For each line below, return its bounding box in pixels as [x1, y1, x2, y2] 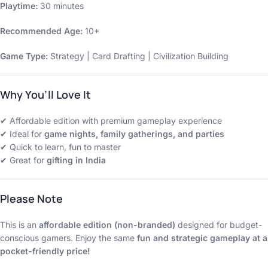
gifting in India [47, 155, 106, 166]
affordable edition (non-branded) [39, 220, 175, 230]
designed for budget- [175, 220, 262, 230]
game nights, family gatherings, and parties [44, 129, 224, 139]
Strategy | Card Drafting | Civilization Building [48, 51, 229, 62]
